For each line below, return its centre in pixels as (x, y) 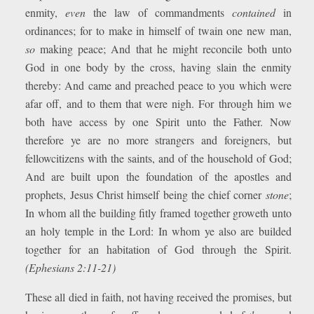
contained (253, 12)
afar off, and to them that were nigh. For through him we (158, 103)
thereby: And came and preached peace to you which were (158, 85)
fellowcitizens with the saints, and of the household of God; (158, 158)
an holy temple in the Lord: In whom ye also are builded (158, 231)
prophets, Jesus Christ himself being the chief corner (145, 194)
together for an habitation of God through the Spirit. (158, 249)
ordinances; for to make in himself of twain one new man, (158, 30)
